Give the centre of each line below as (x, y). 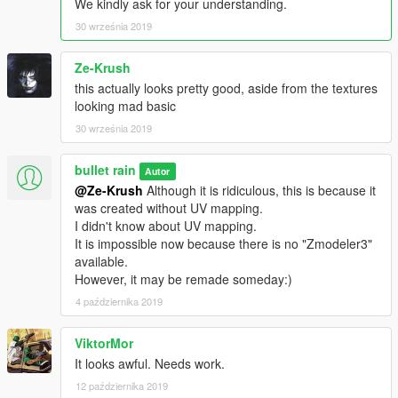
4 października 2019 (119, 302)
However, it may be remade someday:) (183, 279)
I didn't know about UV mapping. (166, 226)
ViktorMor (104, 343)
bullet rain (105, 170)
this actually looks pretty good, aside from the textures (226, 88)
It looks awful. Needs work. (150, 364)
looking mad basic (125, 106)
